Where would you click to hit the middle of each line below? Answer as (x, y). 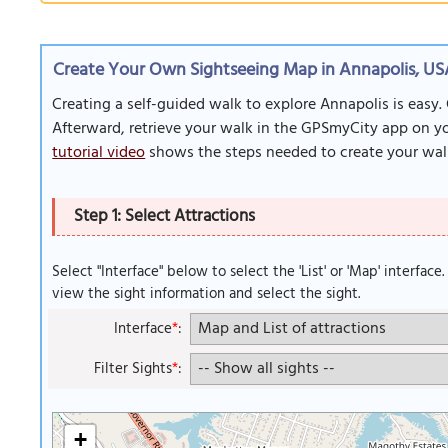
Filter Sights (133, 369)
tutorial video (99, 153)
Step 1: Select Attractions (164, 216)
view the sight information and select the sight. (206, 293)
